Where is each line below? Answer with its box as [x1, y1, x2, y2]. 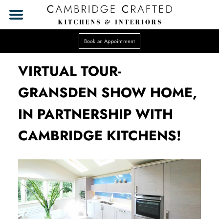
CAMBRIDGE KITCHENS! [18, 126, 182, 146]
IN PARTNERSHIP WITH [18, 104, 174, 124]
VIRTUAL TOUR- [18, 61, 121, 81]
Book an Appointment [84, 37, 135, 45]
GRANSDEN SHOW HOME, [18, 83, 197, 103]
